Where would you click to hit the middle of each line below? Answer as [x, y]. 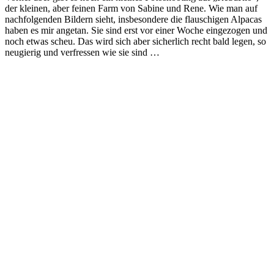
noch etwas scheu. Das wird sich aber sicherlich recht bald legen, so [135, 41]
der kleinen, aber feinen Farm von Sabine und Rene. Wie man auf [131, 8]
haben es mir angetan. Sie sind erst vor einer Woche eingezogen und [136, 30]
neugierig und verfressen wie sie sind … [82, 52]
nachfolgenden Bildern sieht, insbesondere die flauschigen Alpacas [133, 19]
